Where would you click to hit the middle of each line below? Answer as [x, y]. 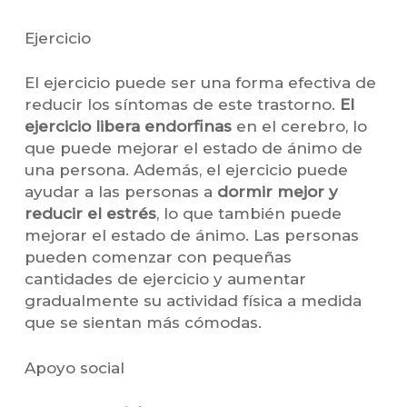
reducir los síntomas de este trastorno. [182, 105]
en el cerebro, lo [299, 127]
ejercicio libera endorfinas [128, 127]
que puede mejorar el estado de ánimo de [193, 149]
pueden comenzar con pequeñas [158, 258]
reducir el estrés [90, 214]
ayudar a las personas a [120, 192]
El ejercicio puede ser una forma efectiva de [200, 83]
